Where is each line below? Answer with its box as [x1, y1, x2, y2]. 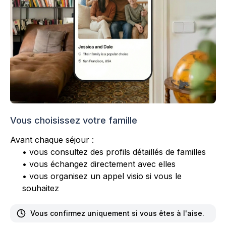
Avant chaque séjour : [10, 134, 94, 145]
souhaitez [22, 183, 59, 193]
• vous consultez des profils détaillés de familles [22, 146, 206, 157]
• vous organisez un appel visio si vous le [22, 171, 182, 181]
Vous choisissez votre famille [10, 115, 137, 126]
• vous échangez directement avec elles [22, 158, 176, 169]
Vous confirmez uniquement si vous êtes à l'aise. [30, 208, 204, 217]
